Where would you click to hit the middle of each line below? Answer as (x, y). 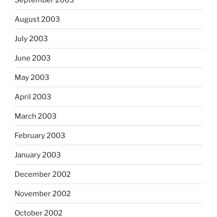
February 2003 (40, 135)
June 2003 (33, 58)
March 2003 (36, 116)
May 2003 (32, 77)
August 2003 (37, 19)
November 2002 (43, 194)
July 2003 (31, 39)
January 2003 (38, 155)
